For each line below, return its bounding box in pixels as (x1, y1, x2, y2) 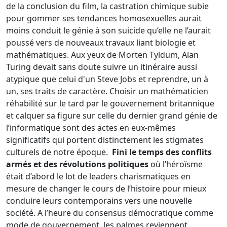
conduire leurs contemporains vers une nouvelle (6, 195, 192, 207)
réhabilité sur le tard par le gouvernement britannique (6, 98, 214, 109)
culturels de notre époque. (6, 146, 112, 158)
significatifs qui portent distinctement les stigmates (6, 134, 204, 146)
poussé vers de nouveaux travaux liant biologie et (6, 37, 196, 49)
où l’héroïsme (148, 159, 203, 170)
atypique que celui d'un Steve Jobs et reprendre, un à (6, 73, 208, 85)
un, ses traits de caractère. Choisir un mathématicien (6, 86, 208, 97)
